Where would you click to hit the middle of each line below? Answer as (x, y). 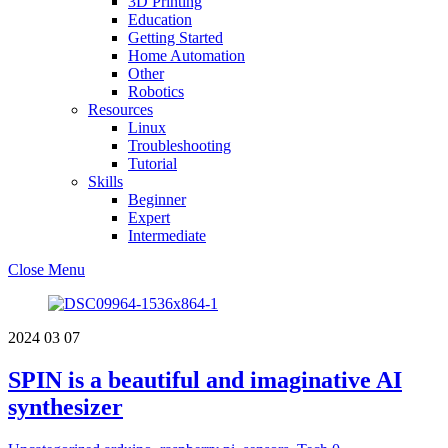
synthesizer (65, 406)
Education (160, 19)
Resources (120, 109)
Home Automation (186, 55)
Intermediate (167, 235)
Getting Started (175, 37)
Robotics (156, 91)
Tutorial (152, 163)
